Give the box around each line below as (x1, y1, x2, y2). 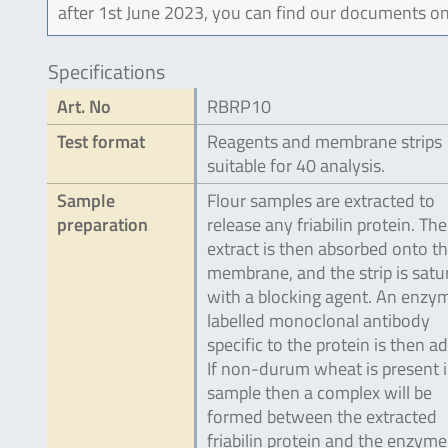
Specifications (48, 56, 165, 87)
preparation (57, 211, 148, 238)
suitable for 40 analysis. (207, 152, 385, 179)
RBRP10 (207, 93, 271, 120)
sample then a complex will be (207, 379, 432, 406)
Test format (57, 128, 145, 155)
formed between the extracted (207, 403, 437, 430)
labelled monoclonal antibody (207, 307, 430, 334)
